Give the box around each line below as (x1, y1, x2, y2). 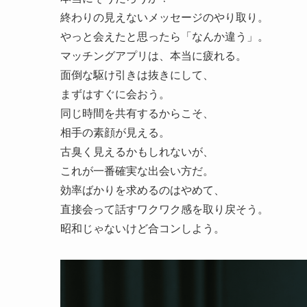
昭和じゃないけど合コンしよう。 (60, 220, 225, 236)
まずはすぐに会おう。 (60, 86, 170, 102)
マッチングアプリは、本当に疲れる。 (60, 47, 247, 64)
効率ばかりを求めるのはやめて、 (60, 182, 225, 198)
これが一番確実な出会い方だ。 (60, 162, 214, 179)
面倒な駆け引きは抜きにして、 (60, 66, 214, 83)
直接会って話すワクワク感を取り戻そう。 (60, 201, 269, 217)
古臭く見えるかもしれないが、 (60, 143, 214, 160)
